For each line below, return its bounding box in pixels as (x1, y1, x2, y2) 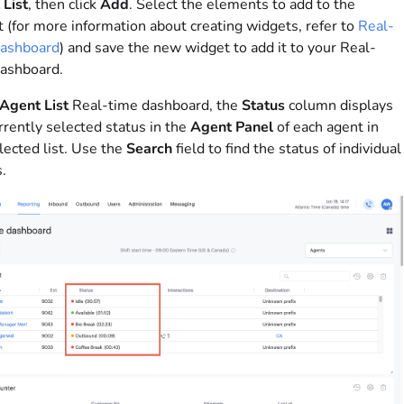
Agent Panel (189, 117, 273, 138)
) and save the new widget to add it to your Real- (59, 38, 376, 59)
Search (125, 139, 172, 160)
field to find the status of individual (171, 139, 401, 160)
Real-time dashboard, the (68, 96, 242, 116)
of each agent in (272, 117, 379, 138)
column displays (284, 96, 393, 116)
